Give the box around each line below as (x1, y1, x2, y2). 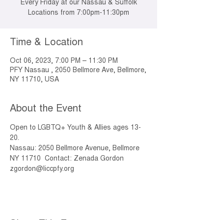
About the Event (10, 104, 82, 114)
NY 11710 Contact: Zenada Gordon (10, 156, 126, 163)
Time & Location (10, 38, 83, 48)
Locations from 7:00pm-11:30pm (28, 10, 129, 17)
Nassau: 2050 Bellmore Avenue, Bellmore (10, 145, 141, 152)
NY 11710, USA (10, 77, 59, 83)
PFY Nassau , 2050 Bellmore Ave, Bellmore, (10, 67, 146, 74)
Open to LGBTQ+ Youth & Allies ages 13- (10, 125, 141, 132)
